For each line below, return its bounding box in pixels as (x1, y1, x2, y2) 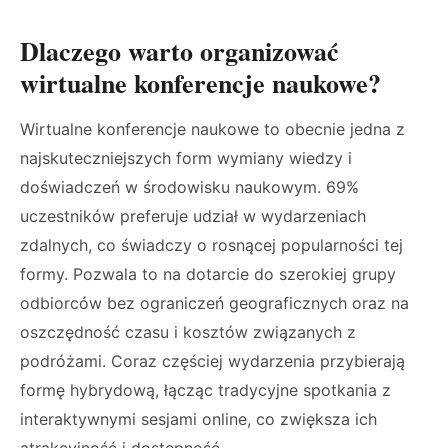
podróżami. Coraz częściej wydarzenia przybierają (20, 351, 405, 371)
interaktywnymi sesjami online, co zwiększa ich (20, 409, 377, 429)
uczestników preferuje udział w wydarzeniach (20, 206, 366, 226)
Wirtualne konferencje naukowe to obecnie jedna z (20, 119, 405, 139)
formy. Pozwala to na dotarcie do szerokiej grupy (20, 264, 396, 284)
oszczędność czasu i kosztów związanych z (20, 322, 356, 342)
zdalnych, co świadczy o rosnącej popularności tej (20, 235, 403, 255)
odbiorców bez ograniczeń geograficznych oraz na (20, 293, 409, 313)
